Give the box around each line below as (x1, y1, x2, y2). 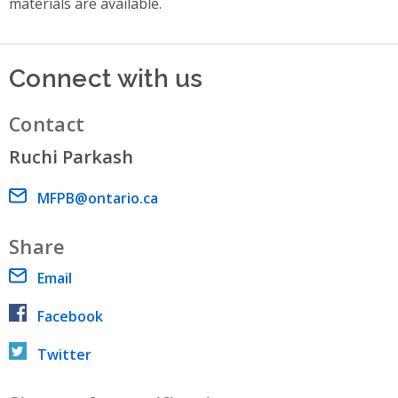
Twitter (37, 345, 92, 365)
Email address (9, 188, 102, 209)
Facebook (37, 306, 103, 327)
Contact (9, 111, 85, 138)
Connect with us (9, 59, 203, 94)
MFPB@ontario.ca (37, 188, 158, 209)
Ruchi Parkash (9, 145, 133, 170)
